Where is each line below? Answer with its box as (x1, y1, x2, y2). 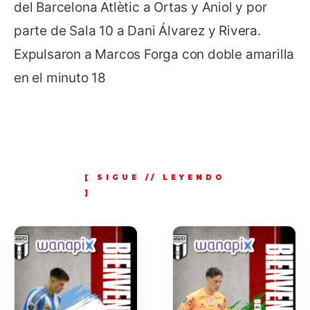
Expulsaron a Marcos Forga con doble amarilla (14, 46, 295, 62)
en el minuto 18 (14, 69, 107, 86)
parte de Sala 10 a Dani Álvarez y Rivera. (14, 22, 261, 39)
